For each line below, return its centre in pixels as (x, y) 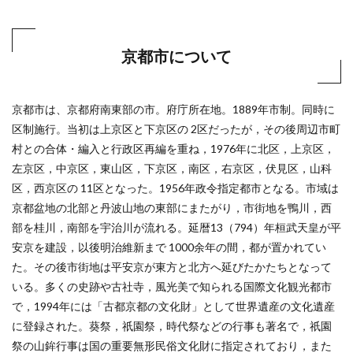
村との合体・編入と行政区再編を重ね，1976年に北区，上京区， (173, 148)
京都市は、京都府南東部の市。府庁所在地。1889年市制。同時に (173, 109)
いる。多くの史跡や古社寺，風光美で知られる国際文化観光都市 (172, 286)
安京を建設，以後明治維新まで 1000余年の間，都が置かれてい (169, 247)
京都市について (176, 56)
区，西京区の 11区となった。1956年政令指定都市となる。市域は (175, 188)
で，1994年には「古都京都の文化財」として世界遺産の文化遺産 (173, 306)
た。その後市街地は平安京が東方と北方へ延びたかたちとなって (172, 266)
